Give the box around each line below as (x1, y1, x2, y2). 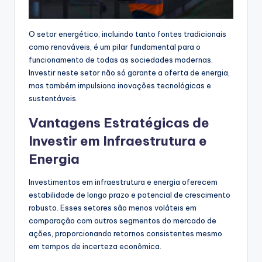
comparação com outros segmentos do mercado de (29, 216, 216, 226)
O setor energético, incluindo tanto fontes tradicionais (29, 29, 226, 39)
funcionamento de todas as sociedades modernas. (29, 55, 213, 65)
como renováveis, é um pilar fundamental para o (29, 42, 201, 52)
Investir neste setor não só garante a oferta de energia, (29, 68, 230, 78)
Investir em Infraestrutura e (29, 133, 207, 150)
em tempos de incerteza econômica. (29, 242, 161, 251)
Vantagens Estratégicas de (29, 115, 209, 132)
